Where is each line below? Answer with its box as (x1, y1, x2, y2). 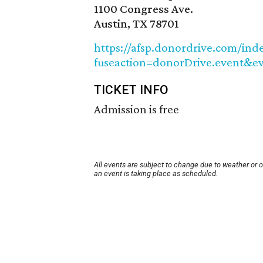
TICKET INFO (94, 83, 168, 97)
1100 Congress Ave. (94, 2, 193, 16)
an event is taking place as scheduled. (94, 169, 218, 178)
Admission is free (94, 102, 179, 117)
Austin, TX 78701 (94, 16, 179, 31)
